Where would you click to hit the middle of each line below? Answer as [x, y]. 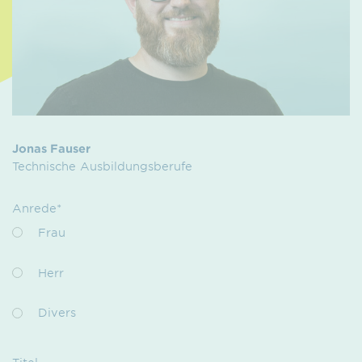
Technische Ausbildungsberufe [102, 166]
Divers [57, 313]
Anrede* [37, 208]
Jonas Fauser [51, 148]
